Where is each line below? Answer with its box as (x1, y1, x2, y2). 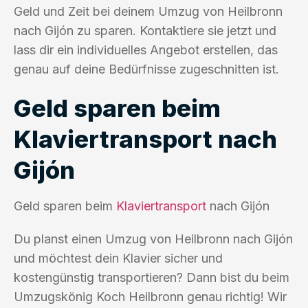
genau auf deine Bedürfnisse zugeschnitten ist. (14, 61, 279, 76)
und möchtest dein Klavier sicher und (14, 250, 223, 265)
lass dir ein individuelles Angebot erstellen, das (14, 42, 278, 57)
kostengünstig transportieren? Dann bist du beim (14, 269, 289, 285)
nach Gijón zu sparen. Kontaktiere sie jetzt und (14, 23, 276, 38)
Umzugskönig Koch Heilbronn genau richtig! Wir (14, 289, 287, 304)
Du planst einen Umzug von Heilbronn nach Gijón (14, 231, 293, 246)
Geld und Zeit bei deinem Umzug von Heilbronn (14, 3, 283, 19)
